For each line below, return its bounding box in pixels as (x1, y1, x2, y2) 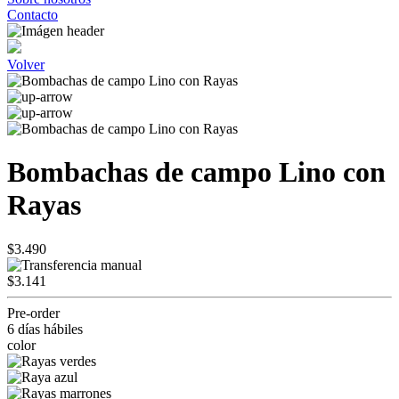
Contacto (7, 7, 58, 22)
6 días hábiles (7, 321, 83, 337)
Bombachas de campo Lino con (7, 156, 386, 189)
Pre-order (7, 305, 60, 321)
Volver (7, 57, 45, 72)
